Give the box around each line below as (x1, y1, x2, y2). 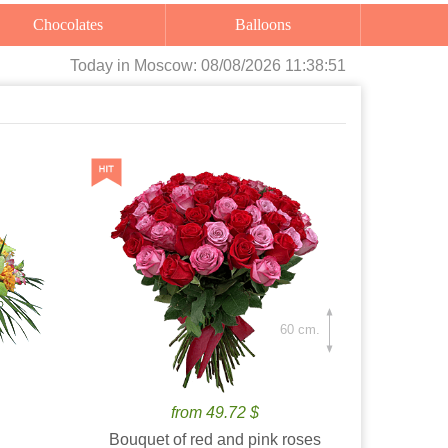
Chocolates (44, 16, 104, 33)
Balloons (246, 16, 292, 33)
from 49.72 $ (171, 404, 260, 421)
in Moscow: (117, 57, 201, 74)
